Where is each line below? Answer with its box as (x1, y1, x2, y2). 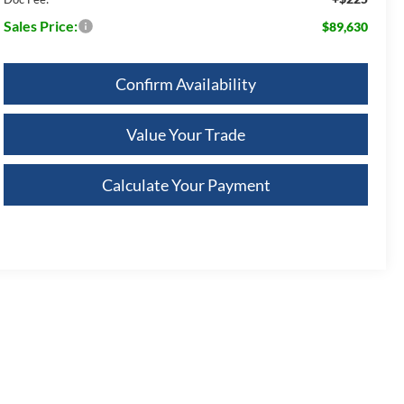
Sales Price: (4, 16, 78, 34)
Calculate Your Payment (101, 174, 271, 195)
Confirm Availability (115, 73, 256, 94)
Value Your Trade (126, 124, 245, 144)
